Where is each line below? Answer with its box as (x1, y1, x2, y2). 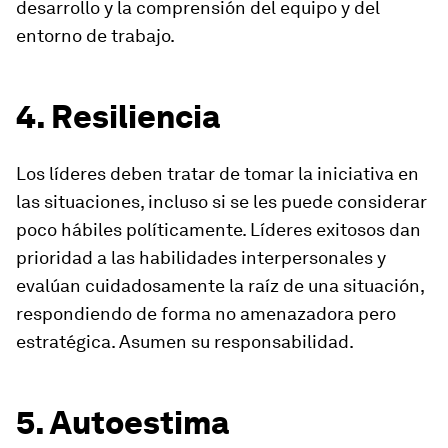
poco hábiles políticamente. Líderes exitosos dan (16, 219, 421, 240)
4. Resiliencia (16, 97, 220, 136)
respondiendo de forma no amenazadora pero (16, 303, 396, 324)
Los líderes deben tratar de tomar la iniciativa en (16, 163, 419, 184)
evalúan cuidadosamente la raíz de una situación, (16, 275, 424, 296)
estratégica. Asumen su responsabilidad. (16, 331, 354, 352)
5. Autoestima (16, 403, 229, 442)
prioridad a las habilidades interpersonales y (16, 247, 386, 268)
